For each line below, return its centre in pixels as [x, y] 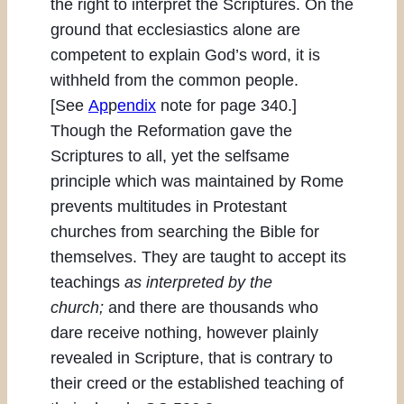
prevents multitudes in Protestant [169, 207]
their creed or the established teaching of [197, 384]
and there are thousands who [211, 308]
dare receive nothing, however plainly [184, 333]
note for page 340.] [226, 106]
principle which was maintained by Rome [197, 182]
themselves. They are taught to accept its [198, 257]
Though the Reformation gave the [171, 131]
